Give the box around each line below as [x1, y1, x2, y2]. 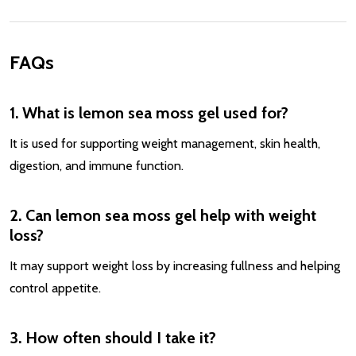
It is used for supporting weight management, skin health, [10, 135, 320, 151]
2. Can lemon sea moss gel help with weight [10, 205, 316, 225]
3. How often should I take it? [10, 327, 216, 347]
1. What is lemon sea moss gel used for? [10, 103, 288, 122]
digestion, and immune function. [10, 157, 184, 173]
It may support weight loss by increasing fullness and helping [10, 257, 340, 273]
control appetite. [10, 280, 101, 296]
